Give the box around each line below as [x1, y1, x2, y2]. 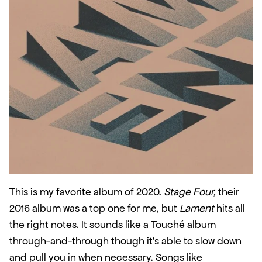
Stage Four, [164, 185, 216, 199]
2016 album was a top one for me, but [9, 202, 180, 215]
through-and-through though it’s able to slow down [9, 235, 242, 248]
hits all [214, 202, 245, 215]
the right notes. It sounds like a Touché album [9, 218, 216, 232]
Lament [180, 202, 214, 215]
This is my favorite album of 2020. [9, 185, 164, 199]
